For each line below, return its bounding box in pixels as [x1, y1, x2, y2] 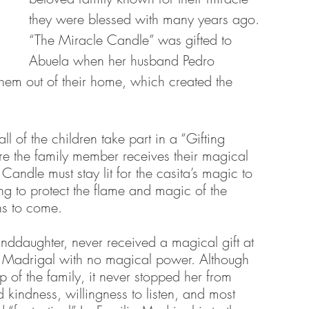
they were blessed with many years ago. [29, 10, 263, 28]
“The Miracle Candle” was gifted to [29, 30, 236, 49]
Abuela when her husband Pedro [29, 51, 219, 70]
